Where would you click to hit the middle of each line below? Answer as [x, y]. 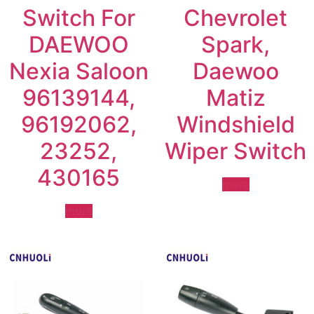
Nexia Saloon [78, 71]
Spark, [235, 44]
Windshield [235, 124]
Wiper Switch [235, 151]
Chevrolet [235, 18]
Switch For [78, 18]
